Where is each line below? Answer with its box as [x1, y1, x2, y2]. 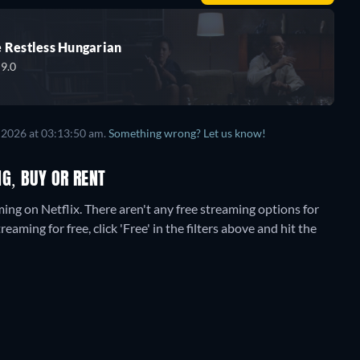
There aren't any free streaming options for [84, 200, 319, 216]
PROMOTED [261, 151, 325, 166]
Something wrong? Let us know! [108, 126, 266, 140]
